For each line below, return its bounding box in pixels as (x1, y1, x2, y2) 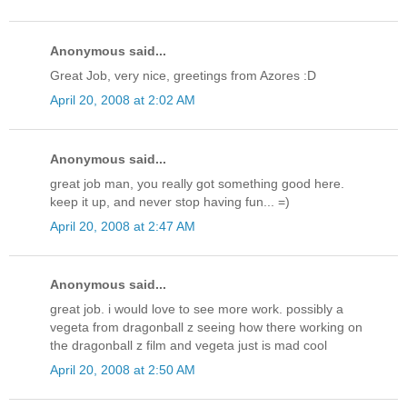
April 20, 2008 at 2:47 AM (50, 218, 195, 233)
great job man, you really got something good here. (50, 175, 344, 191)
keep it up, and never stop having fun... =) (50, 194, 290, 209)
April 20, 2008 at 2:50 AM (50, 362, 195, 378)
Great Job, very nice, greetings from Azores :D (50, 68, 316, 84)
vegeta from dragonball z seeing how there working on (50, 320, 362, 335)
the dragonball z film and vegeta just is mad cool (50, 338, 327, 353)
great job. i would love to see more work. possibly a (50, 302, 343, 317)
